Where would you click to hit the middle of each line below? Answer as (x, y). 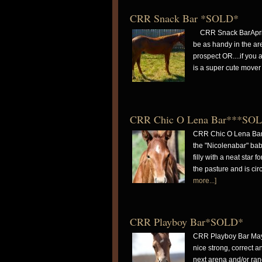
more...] (205, 181)
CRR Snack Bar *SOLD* (184, 18)
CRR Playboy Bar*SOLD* (187, 222)
